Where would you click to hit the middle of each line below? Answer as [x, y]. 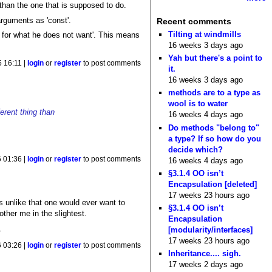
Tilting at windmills [205, 34]
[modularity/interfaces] [211, 230]
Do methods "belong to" [214, 127]
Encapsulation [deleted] [213, 184]
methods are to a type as [215, 93]
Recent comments [194, 22]
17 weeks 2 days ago [206, 265]
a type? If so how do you [215, 138]
